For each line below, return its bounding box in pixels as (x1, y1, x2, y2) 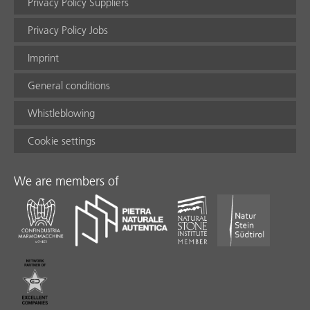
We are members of (14, 172, 119, 189)
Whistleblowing (28, 106, 95, 120)
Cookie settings (28, 134, 95, 147)
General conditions (28, 78, 110, 92)
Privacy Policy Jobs (28, 23, 108, 37)
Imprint (28, 51, 59, 64)
